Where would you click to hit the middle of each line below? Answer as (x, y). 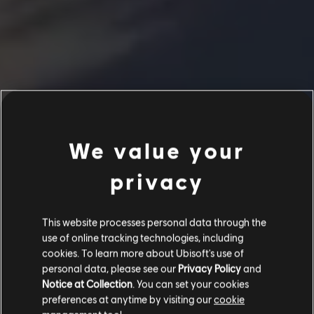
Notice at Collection (87, 284)
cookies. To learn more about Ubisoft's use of (143, 253)
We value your (157, 150)
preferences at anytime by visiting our (128, 299)
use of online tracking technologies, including (143, 237)
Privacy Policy (210, 268)
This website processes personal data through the (154, 222)
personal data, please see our (110, 268)
